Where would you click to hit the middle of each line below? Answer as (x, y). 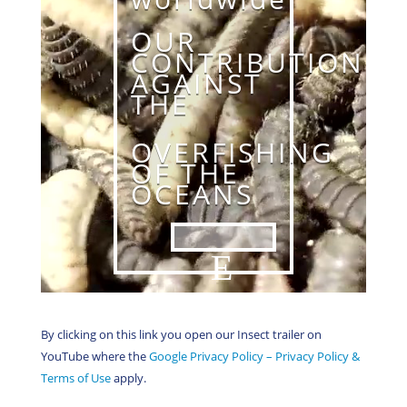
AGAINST (196, 83)
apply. (128, 378)
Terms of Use (75, 378)
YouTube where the (94, 357)
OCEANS (192, 194)
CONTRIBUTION (247, 62)
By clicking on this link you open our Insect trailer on (181, 335)
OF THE (185, 173)
